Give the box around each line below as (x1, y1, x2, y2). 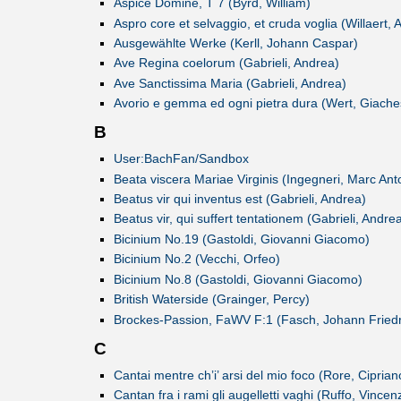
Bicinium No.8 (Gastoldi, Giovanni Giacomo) (113, 271, 363, 286)
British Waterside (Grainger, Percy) (113, 292, 310, 307)
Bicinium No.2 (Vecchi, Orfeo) (113, 252, 280, 267)
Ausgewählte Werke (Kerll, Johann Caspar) (113, 35, 358, 50)
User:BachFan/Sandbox (113, 151, 249, 166)
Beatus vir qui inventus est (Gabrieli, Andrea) (113, 192, 366, 207)
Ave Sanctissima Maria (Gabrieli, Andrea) (113, 75, 346, 90)
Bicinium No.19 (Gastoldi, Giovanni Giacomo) (113, 231, 370, 246)
